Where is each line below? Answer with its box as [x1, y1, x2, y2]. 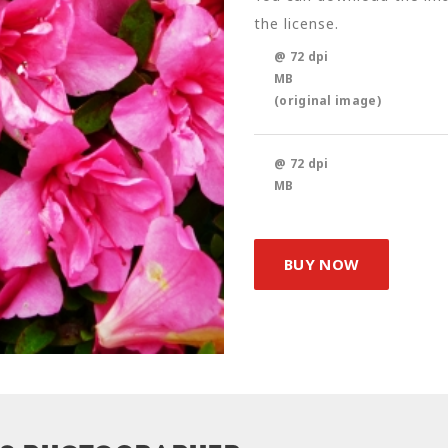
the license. [254, 14, 339, 33]
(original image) [274, 92, 381, 109]
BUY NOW [284, 254, 360, 274]
